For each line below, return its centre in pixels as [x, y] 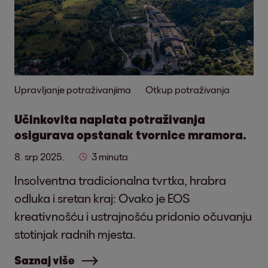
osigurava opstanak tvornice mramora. [130, 135]
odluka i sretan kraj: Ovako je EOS [102, 198]
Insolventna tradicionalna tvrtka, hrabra [120, 180]
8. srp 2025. [39, 156]
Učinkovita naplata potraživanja [110, 119]
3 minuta [110, 156]
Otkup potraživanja [188, 89]
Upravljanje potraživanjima [73, 89]
